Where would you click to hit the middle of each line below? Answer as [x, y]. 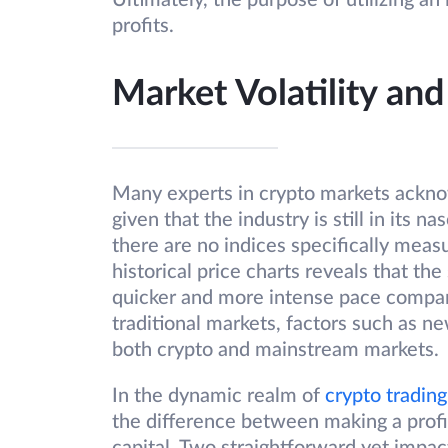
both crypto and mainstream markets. [278, 350]
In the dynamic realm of [218, 396]
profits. [145, 26]
